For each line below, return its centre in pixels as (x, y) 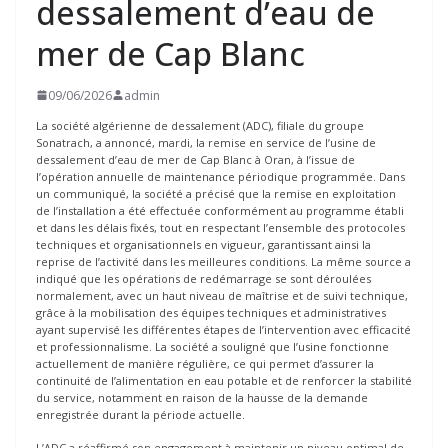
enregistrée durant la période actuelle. (140, 414)
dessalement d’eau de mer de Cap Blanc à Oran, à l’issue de (195, 159)
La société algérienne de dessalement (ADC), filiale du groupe (200, 125)
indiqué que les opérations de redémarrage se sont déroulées (203, 278)
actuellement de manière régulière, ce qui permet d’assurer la (205, 363)
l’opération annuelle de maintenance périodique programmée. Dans (220, 176)
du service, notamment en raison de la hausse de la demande (202, 397)
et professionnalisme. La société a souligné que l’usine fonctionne (212, 346)
